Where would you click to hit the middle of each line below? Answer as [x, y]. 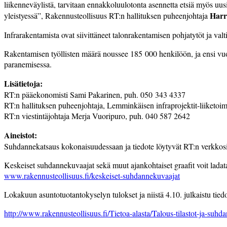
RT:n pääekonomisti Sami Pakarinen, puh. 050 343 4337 [95, 94]
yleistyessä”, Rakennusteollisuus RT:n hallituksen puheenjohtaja [107, 15]
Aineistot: [21, 135]
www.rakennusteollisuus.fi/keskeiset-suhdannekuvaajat [92, 175]
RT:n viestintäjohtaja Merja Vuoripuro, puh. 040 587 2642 [97, 116]
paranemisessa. [28, 64]
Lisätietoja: [23, 83]
